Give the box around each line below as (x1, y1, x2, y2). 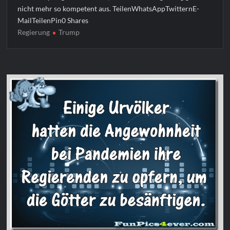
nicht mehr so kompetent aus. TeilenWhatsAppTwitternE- (17, 4, 200, 13)
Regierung (17, 28, 50, 37)
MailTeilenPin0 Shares (17, 16, 89, 25)
